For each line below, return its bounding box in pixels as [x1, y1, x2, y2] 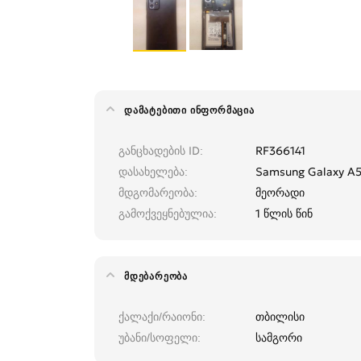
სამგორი [255, 330, 302, 346]
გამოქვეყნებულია [118, 206, 214, 222]
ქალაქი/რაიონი [118, 309, 202, 325]
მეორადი [255, 185, 305, 201]
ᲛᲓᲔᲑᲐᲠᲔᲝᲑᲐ [124, 270, 188, 283]
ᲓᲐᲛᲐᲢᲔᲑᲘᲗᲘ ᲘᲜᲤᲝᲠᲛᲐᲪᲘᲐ [124, 104, 255, 117]
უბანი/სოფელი [118, 330, 197, 346]
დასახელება [118, 164, 185, 180]
